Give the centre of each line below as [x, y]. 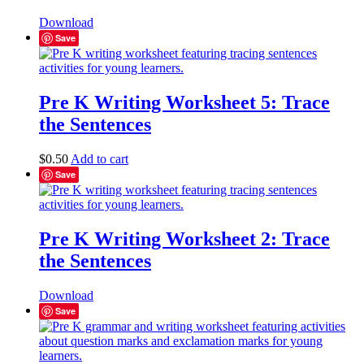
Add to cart [100, 159]
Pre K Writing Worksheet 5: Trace [184, 103]
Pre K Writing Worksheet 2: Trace [184, 238]
